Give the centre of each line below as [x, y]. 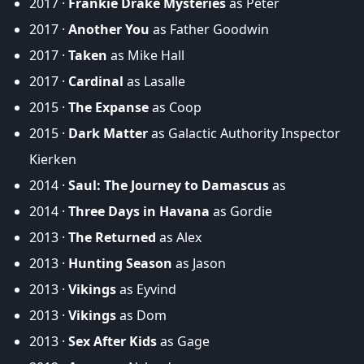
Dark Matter [108, 134]
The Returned [112, 238]
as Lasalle [154, 82]
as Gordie [241, 212]
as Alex [179, 238]
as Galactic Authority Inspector [244, 134]
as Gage [183, 342]
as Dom [141, 316]
